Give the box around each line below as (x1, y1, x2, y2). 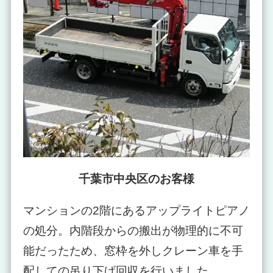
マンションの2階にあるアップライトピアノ (23, 204, 250, 217)
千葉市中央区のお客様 (78, 172, 194, 185)
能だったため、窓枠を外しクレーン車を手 (23, 244, 243, 257)
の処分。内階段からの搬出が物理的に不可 (23, 224, 243, 237)
